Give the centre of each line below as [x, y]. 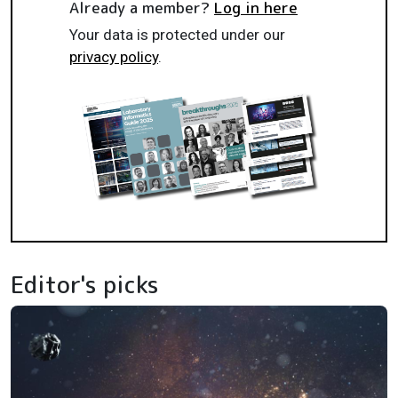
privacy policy [114, 56]
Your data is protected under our [177, 34]
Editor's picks [85, 284]
